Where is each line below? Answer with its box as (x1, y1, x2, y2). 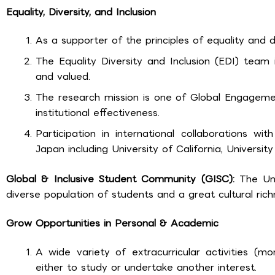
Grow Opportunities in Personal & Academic (6, 215, 219, 231)
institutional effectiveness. (36, 105, 160, 121)
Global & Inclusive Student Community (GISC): (6, 171, 240, 187)
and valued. (36, 69, 90, 85)
